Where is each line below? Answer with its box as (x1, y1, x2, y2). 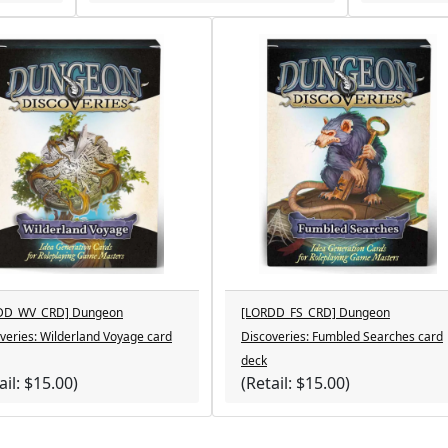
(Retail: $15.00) (241, 372, 350, 394)
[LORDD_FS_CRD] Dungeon (241, 304, 390, 321)
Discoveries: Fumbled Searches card (241, 328, 443, 345)
